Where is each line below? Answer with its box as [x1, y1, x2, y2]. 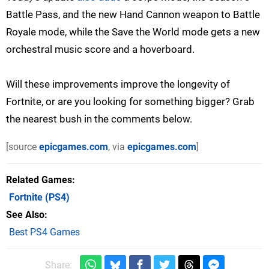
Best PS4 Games [9, 226, 80, 238]
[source [6, 141, 39, 153]
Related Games [6, 174, 72, 186]
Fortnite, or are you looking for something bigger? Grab [6, 95, 255, 108]
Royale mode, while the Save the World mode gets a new [6, 26, 260, 38]
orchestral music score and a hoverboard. [6, 43, 195, 56]
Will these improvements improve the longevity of [6, 78, 230, 91]
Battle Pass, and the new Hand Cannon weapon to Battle [6, 8, 260, 21]
